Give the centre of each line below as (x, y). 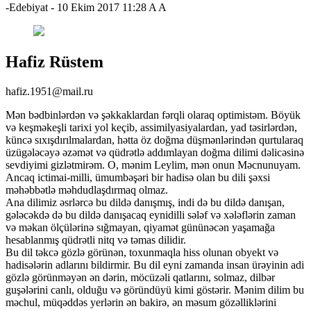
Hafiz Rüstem (54, 61)
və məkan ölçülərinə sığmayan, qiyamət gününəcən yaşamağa (140, 227)
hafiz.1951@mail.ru (49, 91)
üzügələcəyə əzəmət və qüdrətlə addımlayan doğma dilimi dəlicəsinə (155, 152)
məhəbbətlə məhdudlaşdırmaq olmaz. (87, 190)
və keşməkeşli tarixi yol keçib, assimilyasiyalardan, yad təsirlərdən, (151, 127)
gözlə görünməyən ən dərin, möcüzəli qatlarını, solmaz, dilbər (140, 277)
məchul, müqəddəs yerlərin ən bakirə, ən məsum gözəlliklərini (141, 302)
